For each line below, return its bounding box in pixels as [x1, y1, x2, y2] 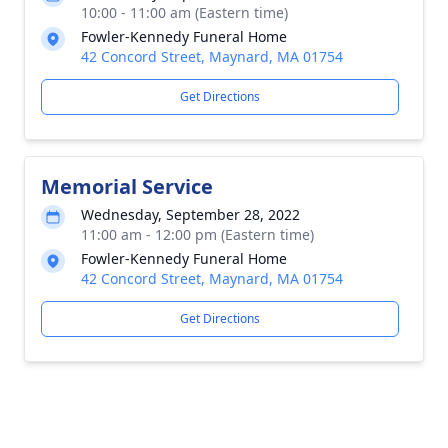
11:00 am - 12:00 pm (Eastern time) [81, 225, 314, 244]
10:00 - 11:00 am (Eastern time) [81, 3, 288, 22]
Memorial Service [41, 173, 213, 200]
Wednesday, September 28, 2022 [81, 205, 300, 224]
